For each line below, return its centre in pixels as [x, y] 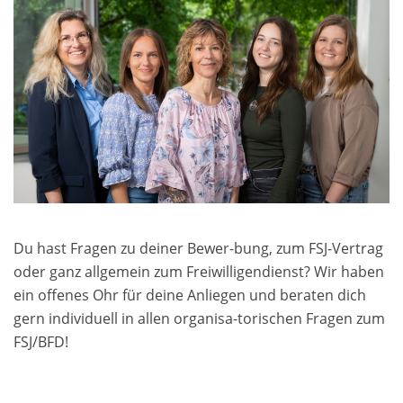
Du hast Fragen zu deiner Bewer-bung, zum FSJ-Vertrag [198, 249]
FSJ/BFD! [41, 342]
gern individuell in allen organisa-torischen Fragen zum [199, 319]
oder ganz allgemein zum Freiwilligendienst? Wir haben [199, 272]
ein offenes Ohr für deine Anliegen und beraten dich [190, 296]
